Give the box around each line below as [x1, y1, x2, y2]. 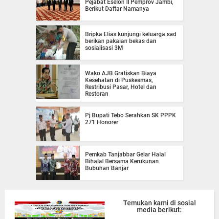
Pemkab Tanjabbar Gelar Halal [85, 151, 166, 158]
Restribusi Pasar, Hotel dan [85, 83, 156, 90]
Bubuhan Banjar [85, 164, 129, 172]
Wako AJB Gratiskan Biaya [85, 69, 156, 77]
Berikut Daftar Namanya [85, 5, 149, 12]
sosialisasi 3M [85, 44, 123, 51]
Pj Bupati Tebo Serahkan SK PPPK [85, 111, 176, 119]
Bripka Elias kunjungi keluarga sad [85, 30, 176, 38]
